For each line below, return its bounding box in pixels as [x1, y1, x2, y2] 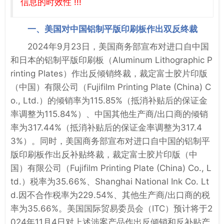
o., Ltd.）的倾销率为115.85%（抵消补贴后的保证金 [10, 95, 207, 105]
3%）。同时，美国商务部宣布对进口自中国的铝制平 [10, 135, 210, 146]
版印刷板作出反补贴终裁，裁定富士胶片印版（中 [10, 149, 197, 159]
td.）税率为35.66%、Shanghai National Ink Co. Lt [10, 176, 209, 186]
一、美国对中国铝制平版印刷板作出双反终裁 [27, 23, 197, 34]
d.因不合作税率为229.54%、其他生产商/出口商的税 [10, 189, 210, 200]
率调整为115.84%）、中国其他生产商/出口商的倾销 [10, 108, 208, 119]
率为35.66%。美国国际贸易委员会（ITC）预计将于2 [10, 203, 212, 213]
